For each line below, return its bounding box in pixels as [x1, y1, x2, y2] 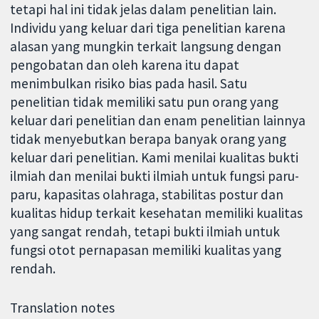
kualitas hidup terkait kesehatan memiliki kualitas [10, 204, 303, 222]
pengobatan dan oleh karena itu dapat [10, 56, 240, 74]
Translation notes [10, 299, 115, 317]
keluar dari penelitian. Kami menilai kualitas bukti [10, 149, 299, 167]
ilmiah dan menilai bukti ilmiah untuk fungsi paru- [10, 167, 300, 185]
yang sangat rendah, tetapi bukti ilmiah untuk [10, 223, 281, 241]
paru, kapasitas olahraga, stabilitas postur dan [10, 186, 284, 204]
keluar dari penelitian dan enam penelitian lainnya [10, 112, 306, 130]
